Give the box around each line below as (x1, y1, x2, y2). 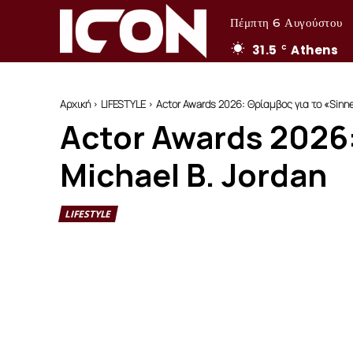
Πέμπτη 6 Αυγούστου (229, 14, 343, 30)
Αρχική (60, 96, 91, 111)
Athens (291, 41, 339, 58)
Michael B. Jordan (60, 152, 327, 196)
